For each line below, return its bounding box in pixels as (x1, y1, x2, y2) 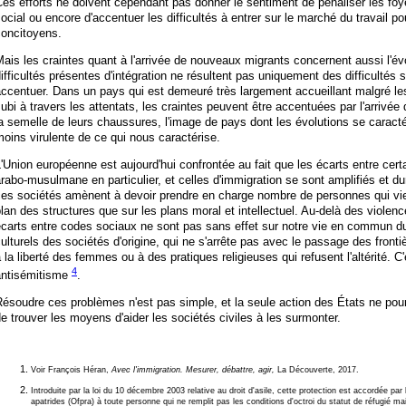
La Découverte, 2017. (275, 365, 359, 375)
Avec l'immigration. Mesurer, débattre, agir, (111, 365, 275, 375)
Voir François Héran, (31, 365, 111, 375)
